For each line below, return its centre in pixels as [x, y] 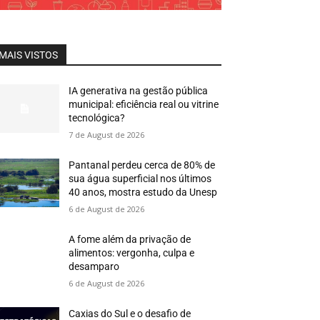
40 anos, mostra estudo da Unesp [143, 192]
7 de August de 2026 [107, 135]
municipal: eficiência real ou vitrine [144, 105]
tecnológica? [97, 118]
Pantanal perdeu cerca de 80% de [142, 165]
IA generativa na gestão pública [139, 91]
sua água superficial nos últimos [140, 179]
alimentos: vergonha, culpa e [132, 253]
